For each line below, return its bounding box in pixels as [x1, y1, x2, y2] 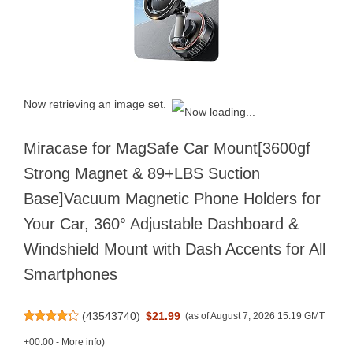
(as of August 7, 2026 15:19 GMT [185, 310, 325, 321]
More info [61, 336, 102, 347]
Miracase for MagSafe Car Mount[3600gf [24, 139, 310, 157]
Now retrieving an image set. [24, 97, 166, 110]
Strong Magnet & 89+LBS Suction [24, 164, 260, 182]
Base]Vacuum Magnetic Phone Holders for [24, 189, 321, 207]
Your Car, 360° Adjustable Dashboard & [24, 214, 299, 232]
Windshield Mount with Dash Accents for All [24, 240, 325, 258]
